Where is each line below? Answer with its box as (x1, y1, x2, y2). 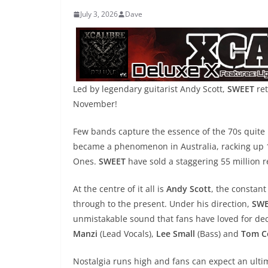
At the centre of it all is (73, 183, 166, 194)
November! (73, 98, 117, 109)
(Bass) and (195, 228, 241, 239)
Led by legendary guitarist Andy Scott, (73, 83, 227, 95)
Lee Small (156, 228, 195, 239)
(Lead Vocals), (98, 228, 156, 239)
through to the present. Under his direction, (73, 198, 252, 209)
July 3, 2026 (80, 9, 118, 19)
